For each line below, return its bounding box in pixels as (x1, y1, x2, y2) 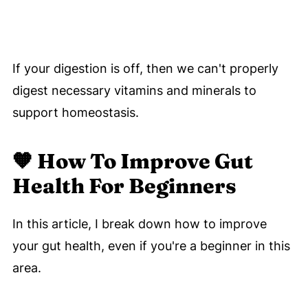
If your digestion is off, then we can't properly (12, 61, 278, 76)
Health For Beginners (12, 173, 236, 199)
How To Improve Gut (36, 148, 253, 175)
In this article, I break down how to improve (12, 217, 267, 232)
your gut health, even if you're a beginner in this (12, 239, 290, 254)
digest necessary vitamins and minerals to (12, 83, 256, 98)
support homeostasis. (12, 105, 139, 120)
